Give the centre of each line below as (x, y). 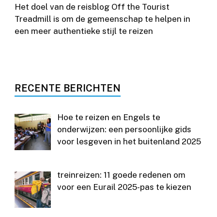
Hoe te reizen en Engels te (108, 117)
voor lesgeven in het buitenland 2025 (129, 142)
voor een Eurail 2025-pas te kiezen (124, 187)
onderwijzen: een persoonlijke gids (124, 130)
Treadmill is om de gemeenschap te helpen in (102, 19)
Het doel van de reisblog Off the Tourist (92, 7)
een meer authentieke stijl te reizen (84, 31)
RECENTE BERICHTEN (68, 88)
